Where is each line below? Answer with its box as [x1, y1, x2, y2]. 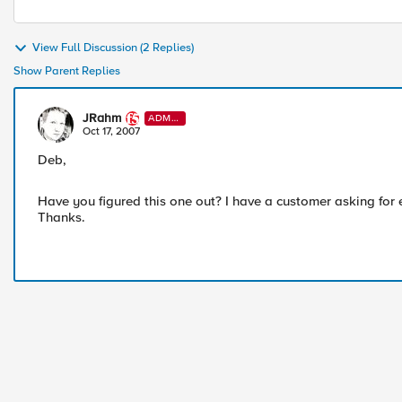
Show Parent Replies [13, 64, 120, 78]
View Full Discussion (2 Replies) [32, 40, 194, 56]
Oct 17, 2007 [83, 125, 140, 138]
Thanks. [38, 209, 85, 225]
